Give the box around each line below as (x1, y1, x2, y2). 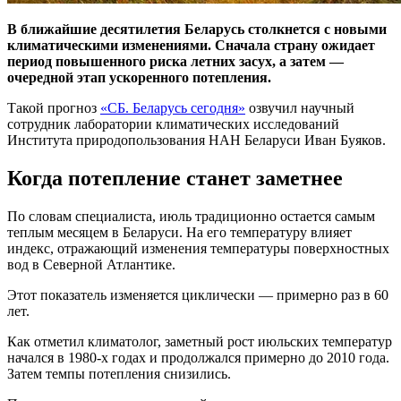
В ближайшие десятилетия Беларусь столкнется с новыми (7, 21, 387, 37)
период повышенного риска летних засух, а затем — (7, 53, 344, 69)
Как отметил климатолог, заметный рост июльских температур (7, 333, 392, 349)
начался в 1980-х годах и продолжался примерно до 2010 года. (7, 349, 389, 365)
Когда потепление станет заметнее (7, 166, 343, 190)
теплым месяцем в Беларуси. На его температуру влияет (7, 224, 352, 240)
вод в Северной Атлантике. (7, 256, 175, 272)
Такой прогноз (7, 99, 100, 115)
